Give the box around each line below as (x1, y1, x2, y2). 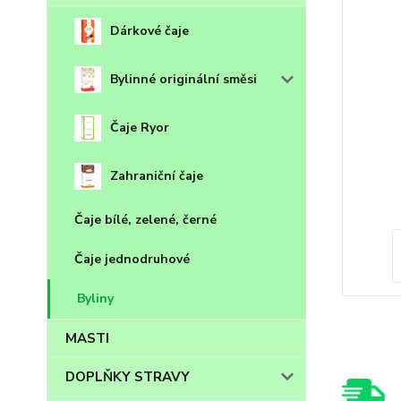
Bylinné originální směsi (110, 71, 257, 88)
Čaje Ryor (110, 119, 169, 136)
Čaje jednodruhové (74, 251, 190, 268)
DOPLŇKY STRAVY (65, 368, 190, 386)
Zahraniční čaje (110, 167, 203, 184)
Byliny (77, 290, 114, 307)
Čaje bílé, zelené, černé (74, 211, 217, 228)
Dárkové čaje (110, 22, 189, 39)
